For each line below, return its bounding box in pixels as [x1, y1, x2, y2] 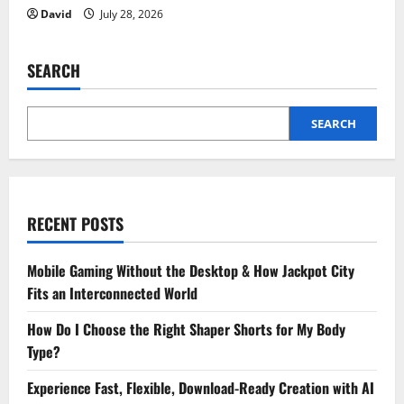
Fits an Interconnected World [27, 282, 197, 305]
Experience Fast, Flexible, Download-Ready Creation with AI [27, 377, 374, 399]
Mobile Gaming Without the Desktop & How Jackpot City [27, 260, 354, 282]
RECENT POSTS [27, 212, 124, 236]
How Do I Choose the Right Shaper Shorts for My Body [27, 318, 345, 341]
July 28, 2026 [97, 6, 163, 23]
